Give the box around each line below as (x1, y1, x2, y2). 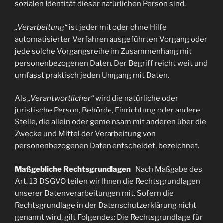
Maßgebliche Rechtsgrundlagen (15, 164, 135, 174)
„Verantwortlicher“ (28, 94, 94, 103)
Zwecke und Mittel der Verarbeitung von (15, 129, 156, 138)
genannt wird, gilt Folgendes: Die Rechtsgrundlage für (15, 212, 203, 222)
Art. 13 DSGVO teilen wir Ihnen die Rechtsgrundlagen (15, 176, 200, 186)
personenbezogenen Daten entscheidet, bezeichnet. (15, 141, 199, 150)
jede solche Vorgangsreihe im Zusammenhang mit (15, 46, 192, 56)
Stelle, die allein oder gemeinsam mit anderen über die (15, 117, 206, 126)
